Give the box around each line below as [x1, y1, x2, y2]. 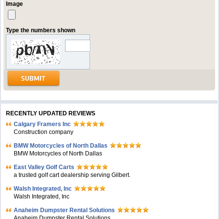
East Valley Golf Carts [14, 164, 75, 171]
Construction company [14, 129, 74, 135]
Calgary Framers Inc [14, 121, 71, 128]
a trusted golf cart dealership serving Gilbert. [14, 172, 131, 178]
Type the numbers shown [6, 27, 76, 34]
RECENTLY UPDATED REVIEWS [6, 110, 96, 117]
